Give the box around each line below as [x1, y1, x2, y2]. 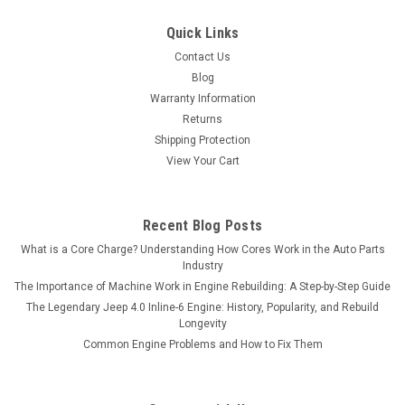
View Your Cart [165, 154, 240, 167]
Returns [183, 112, 222, 126]
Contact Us [174, 50, 231, 63]
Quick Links [165, 24, 240, 42]
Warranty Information [149, 91, 256, 105]
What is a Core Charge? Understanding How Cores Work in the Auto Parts [20, 242, 385, 256]
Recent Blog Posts [142, 216, 263, 234]
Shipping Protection [155, 133, 250, 146]
